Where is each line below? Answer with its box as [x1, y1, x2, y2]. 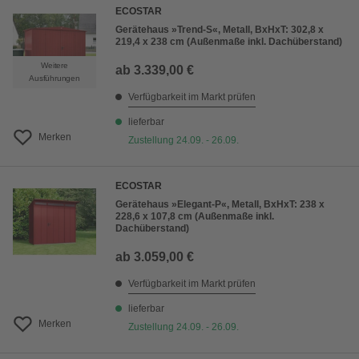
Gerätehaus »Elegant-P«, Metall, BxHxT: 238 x [115, 199, 325, 211]
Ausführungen [29, 74, 80, 83]
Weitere [41, 61, 68, 71]
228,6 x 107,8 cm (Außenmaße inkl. [115, 211, 274, 223]
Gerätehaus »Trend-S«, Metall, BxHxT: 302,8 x [115, 24, 324, 36]
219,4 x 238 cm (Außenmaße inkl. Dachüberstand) [115, 36, 342, 48]
